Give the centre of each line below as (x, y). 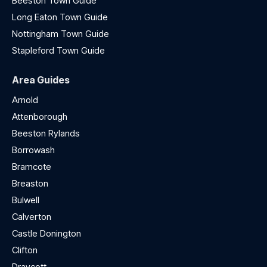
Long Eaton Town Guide (61, 17)
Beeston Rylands (46, 133)
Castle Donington (46, 234)
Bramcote (32, 167)
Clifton (25, 250)
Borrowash (33, 150)
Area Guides (41, 80)
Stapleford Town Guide (58, 51)
